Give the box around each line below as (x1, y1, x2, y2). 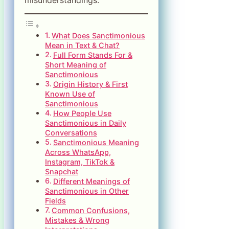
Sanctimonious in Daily (45, 118, 126, 127)
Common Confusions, (51, 205, 130, 215)
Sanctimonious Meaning (53, 138, 139, 147)
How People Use (53, 108, 111, 118)
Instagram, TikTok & (45, 157, 114, 166)
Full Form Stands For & (53, 50, 132, 59)
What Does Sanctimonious (51, 31, 145, 40)
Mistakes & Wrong (45, 215, 109, 224)
